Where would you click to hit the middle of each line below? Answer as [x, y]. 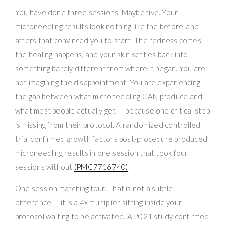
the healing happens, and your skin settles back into [102, 54]
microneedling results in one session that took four [102, 152]
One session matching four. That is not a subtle [94, 188]
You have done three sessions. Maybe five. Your [97, 12]
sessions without [45, 166]
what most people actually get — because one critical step [113, 110]
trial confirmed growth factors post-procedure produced [111, 138]
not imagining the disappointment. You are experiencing [108, 82]
